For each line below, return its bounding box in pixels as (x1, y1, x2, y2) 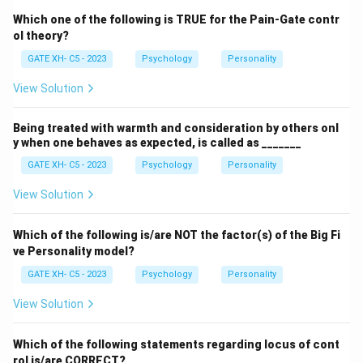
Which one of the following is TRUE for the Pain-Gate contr (13, 13, 340, 27)
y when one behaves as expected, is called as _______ (13, 136, 301, 150)
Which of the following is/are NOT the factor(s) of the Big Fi (13, 228, 340, 242)
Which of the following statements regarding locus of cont (13, 338, 340, 352)
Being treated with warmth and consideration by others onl (13, 122, 339, 135)
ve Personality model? (13, 245, 135, 258)
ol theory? (13, 29, 69, 43)
